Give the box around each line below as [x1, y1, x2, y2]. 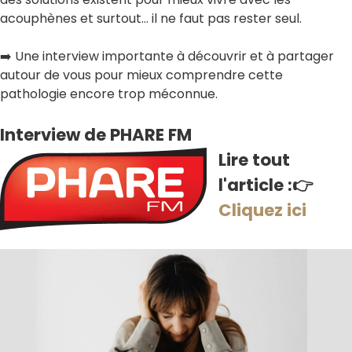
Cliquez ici [218, 199, 306, 222]
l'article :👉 [218, 174, 313, 197]
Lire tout [218, 148, 290, 172]
